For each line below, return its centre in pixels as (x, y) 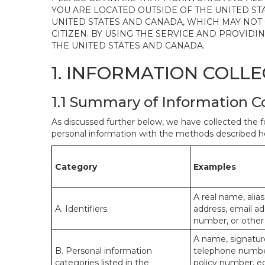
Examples (215, 167)
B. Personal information (104, 251)
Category (76, 167)
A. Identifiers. (82, 209)
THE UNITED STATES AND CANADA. (128, 46)
